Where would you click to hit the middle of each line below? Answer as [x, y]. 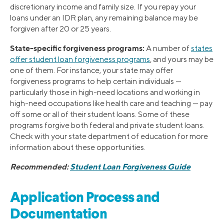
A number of [168, 48]
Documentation [58, 215]
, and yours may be [182, 59]
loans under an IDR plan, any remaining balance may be [104, 17]
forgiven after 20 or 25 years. [60, 28]
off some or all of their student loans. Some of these [100, 114]
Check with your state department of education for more [109, 136]
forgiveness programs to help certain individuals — [96, 81]
